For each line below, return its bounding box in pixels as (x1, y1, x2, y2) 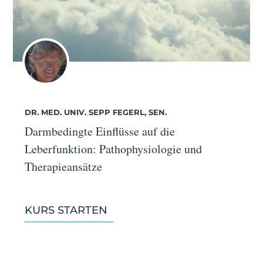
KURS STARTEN (24, 204, 107, 217)
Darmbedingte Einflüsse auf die (24, 123, 175, 140)
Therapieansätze (24, 159, 102, 175)
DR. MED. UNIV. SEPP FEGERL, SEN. (24, 107, 167, 117)
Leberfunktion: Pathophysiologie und (24, 141, 202, 157)
